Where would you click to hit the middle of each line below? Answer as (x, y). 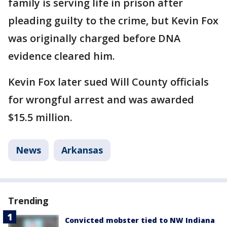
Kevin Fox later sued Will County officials (108, 82)
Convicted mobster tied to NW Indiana (140, 220)
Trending (29, 201)
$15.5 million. (40, 117)
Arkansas (82, 150)
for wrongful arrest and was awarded (101, 100)
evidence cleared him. (62, 56)
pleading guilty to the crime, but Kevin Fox (113, 21)
